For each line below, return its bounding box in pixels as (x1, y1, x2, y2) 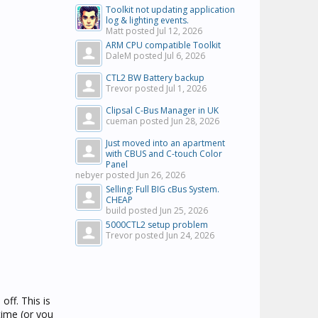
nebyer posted (75, 169, 137, 181)
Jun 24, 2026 (166, 229, 214, 241)
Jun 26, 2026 (137, 169, 185, 181)
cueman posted (106, 115, 171, 127)
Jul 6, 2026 (165, 50, 205, 62)
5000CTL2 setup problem (106, 219, 208, 231)
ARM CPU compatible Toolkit (106, 39, 221, 51)
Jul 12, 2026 (157, 25, 202, 37)
